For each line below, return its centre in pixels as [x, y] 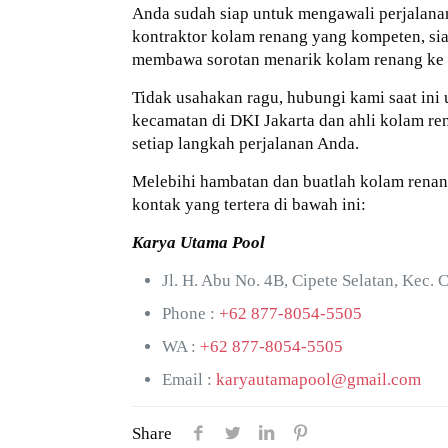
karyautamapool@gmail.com [319, 379]
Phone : [191, 313]
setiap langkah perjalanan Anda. [246, 143]
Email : [189, 379]
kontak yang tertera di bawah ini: [249, 204]
